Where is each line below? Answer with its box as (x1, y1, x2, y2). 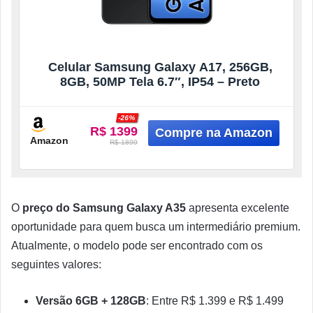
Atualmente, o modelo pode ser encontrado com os (11, 240, 263, 252)
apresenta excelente (186, 202, 289, 214)
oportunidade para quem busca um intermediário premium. (11, 221, 300, 233)
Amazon (30, 134, 68, 146)
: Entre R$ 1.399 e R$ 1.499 (146, 295, 284, 307)
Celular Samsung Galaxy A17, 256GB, (48, 60, 272, 74)
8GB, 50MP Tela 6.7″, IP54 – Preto (60, 75, 260, 89)
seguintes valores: (11, 259, 101, 270)
